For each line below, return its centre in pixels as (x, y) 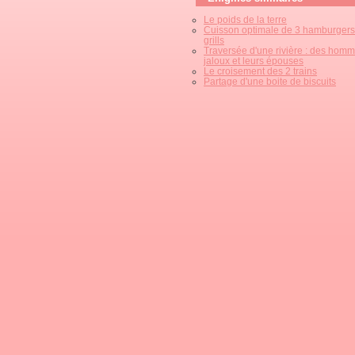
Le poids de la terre (245, 19)
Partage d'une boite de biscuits (270, 81)
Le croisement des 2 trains (260, 71)
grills (214, 40)
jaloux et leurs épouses (254, 61)
